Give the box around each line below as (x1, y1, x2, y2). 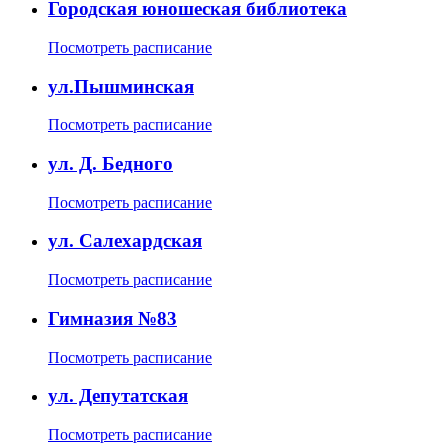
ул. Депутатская (48, 385, 188, 407)
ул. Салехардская (48, 230, 202, 252)
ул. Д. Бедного (48, 152, 173, 174)
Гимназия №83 (48, 307, 177, 329)
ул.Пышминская (48, 75, 194, 97)
